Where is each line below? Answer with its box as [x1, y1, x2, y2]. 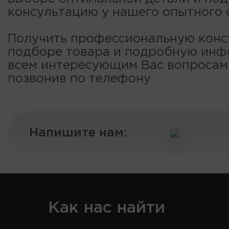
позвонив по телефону [8, 73, 151, 85]
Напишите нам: [29, 127, 127, 139]
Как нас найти [48, 201, 165, 216]
